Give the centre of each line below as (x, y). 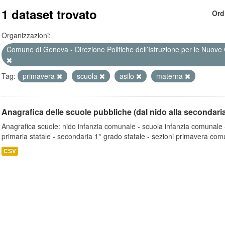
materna (171, 76)
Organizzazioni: (26, 35)
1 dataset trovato (49, 14)
